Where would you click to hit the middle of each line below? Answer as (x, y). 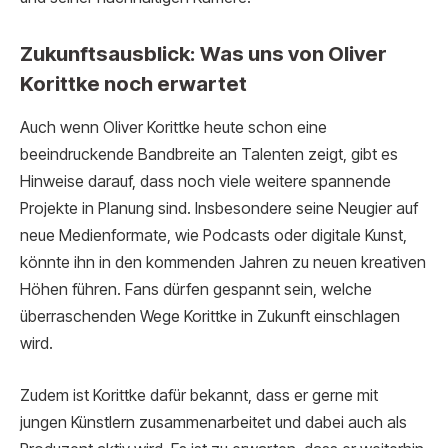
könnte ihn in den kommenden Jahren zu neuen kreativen (223, 263)
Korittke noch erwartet (133, 83)
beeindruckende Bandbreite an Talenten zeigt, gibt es (209, 155)
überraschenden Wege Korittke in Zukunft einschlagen (210, 317)
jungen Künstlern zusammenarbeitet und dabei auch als (213, 422)
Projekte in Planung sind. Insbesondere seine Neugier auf (219, 209)
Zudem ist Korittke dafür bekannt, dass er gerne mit (199, 395)
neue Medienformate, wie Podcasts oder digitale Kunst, (213, 236)
